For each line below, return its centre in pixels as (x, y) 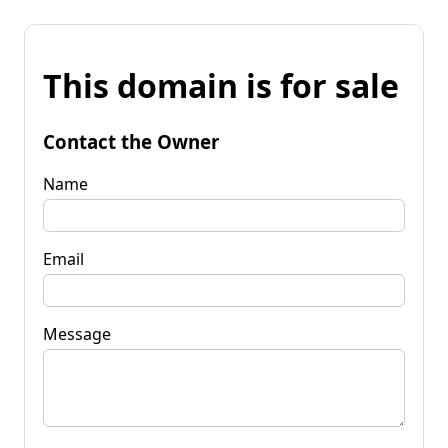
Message (77, 333)
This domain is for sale (221, 86)
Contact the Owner (131, 141)
